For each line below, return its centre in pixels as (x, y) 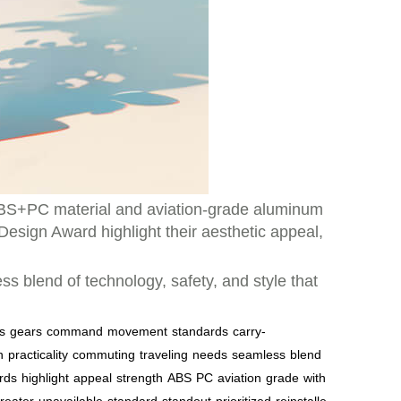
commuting (104, 354)
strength (140, 378)
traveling (164, 354)
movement (137, 331)
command (75, 331)
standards (200, 331)
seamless (259, 354)
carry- (249, 331)
